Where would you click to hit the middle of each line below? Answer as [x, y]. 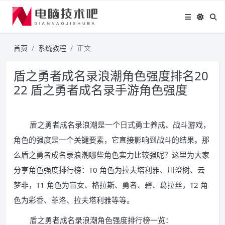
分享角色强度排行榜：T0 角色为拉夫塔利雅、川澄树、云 [109, 170]
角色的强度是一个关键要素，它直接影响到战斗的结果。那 [111, 140]
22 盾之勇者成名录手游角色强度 [100, 90]
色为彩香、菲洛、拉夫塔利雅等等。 [74, 200]
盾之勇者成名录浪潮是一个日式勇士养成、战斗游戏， [120, 125]
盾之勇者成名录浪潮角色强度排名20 [111, 76]
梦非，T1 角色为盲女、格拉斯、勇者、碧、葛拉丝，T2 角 [111, 185]
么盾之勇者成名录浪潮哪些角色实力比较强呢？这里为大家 [111, 155]
